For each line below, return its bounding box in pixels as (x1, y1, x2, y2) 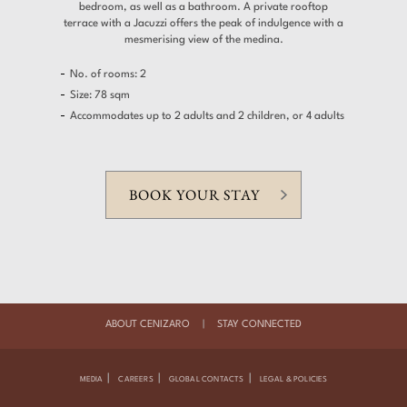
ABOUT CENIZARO (105, 320, 190, 331)
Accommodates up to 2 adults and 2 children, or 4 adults (70, 111, 345, 123)
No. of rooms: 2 (70, 69, 147, 81)
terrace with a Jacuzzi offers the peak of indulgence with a (64, 18, 343, 30)
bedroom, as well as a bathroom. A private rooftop (79, 2, 328, 14)
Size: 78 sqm (70, 90, 131, 102)
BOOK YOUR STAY (128, 185, 261, 205)
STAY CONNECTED (217, 320, 302, 331)
